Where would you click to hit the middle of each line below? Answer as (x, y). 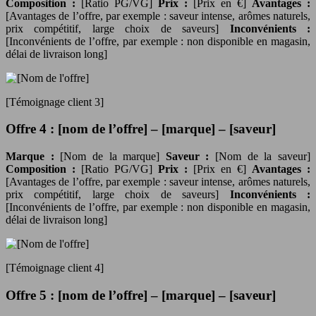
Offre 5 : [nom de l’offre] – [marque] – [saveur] (141, 295)
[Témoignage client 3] (55, 102)
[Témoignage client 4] (55, 267)
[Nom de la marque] (113, 156)
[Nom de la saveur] (263, 156)
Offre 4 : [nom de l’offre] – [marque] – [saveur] (141, 129)
